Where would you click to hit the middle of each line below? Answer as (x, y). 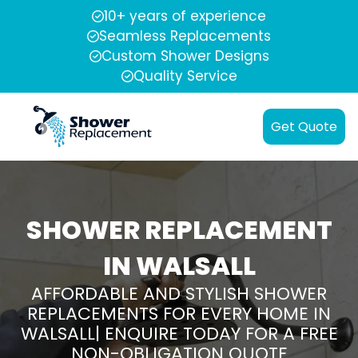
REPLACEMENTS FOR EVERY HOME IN (179, 314)
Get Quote (304, 127)
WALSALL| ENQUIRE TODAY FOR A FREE (179, 334)
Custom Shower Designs (185, 56)
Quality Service (185, 76)
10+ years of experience (185, 16)
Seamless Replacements (185, 36)
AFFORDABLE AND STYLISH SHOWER (179, 294)
